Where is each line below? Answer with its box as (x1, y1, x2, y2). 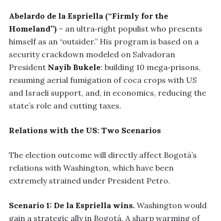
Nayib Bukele (48, 62, 101, 72)
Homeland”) (9, 23, 57, 34)
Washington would (135, 200, 207, 210)
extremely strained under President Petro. (9, 175, 170, 185)
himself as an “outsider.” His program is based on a (9, 36, 199, 46)
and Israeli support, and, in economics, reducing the (9, 87, 206, 98)
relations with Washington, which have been (9, 162, 174, 173)
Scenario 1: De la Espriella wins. (9, 200, 135, 210)
